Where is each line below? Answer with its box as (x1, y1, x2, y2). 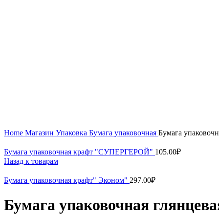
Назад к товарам (4, 157, 58, 166)
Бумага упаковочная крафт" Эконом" (4, 176, 130, 185)
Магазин (25, 129, 56, 137)
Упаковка (56, 129, 89, 137)
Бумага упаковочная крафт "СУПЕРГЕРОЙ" (4, 148, 155, 156)
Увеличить (4, 67, 39, 76)
